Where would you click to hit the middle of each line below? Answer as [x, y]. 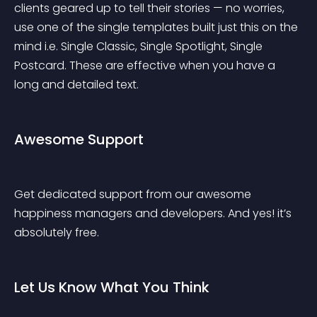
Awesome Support [79, 139]
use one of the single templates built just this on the [157, 27]
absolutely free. [57, 232]
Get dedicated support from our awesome [134, 194]
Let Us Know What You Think [112, 287]
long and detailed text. [76, 85]
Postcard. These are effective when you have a [146, 65]
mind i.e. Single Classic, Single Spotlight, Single [140, 46]
